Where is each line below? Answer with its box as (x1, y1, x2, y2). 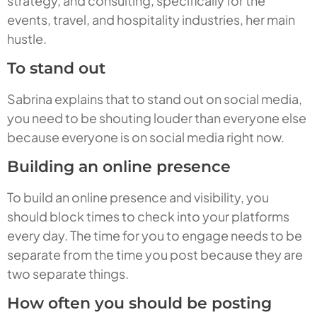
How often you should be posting (7, 294, 272, 313)
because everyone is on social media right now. (7, 129, 284, 146)
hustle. (7, 30, 47, 47)
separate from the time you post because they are (7, 246, 303, 263)
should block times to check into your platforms (7, 208, 289, 225)
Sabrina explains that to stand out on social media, (7, 91, 302, 108)
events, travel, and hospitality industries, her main (7, 11, 295, 28)
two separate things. (7, 265, 129, 282)
